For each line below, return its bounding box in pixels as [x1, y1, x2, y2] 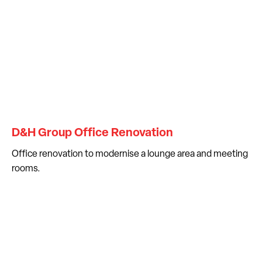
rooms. [12, 164, 40, 174]
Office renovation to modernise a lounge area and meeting [12, 149, 248, 159]
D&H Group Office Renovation [12, 127, 173, 139]
